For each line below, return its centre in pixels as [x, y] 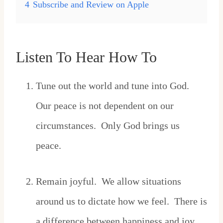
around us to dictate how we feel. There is [121, 201]
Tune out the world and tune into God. [114, 86]
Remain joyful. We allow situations [109, 181]
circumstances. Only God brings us [108, 126]
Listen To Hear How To [86, 57]
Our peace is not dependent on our [105, 106]
